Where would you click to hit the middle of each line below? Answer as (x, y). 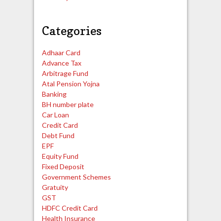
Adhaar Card (61, 53)
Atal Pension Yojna (71, 84)
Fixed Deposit (63, 167)
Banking (54, 94)
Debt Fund (58, 136)
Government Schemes (76, 177)
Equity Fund (60, 156)
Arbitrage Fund (65, 74)
